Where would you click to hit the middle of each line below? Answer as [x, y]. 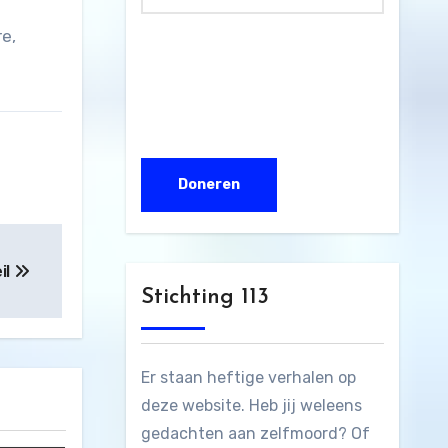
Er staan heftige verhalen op [248, 378]
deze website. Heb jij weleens [251, 406]
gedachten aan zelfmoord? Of [255, 434]
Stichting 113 [204, 298]
